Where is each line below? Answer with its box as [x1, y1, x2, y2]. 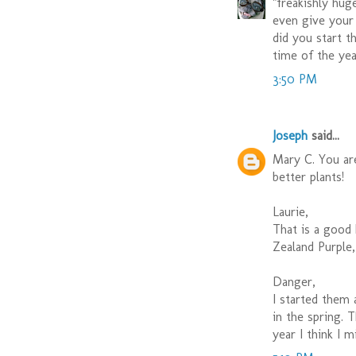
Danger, [273, 274, 315, 290]
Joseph [273, 128, 308, 144]
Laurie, [273, 204, 308, 220]
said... [308, 128, 339, 144]
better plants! [273, 169, 344, 185]
